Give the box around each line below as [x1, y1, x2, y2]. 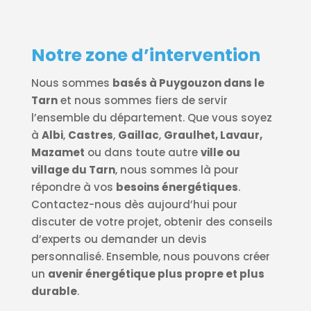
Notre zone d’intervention [31, 43, 260, 68]
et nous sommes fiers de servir [57, 93, 228, 108]
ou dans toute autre [84, 145, 201, 160]
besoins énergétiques [115, 180, 238, 195]
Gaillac [117, 128, 159, 143]
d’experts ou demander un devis [31, 232, 207, 247]
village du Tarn [31, 162, 115, 178]
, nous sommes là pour [115, 162, 239, 178]
